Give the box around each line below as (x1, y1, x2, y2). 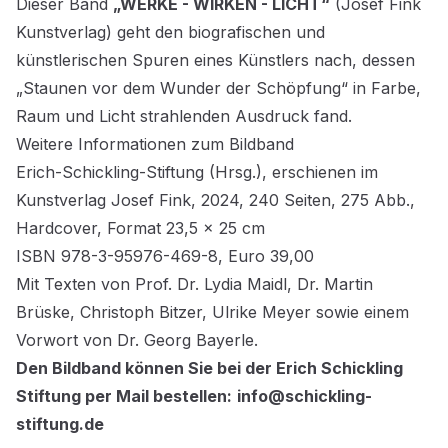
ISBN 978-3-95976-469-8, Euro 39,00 (16, 246, 314, 266)
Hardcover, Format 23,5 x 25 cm (16, 218, 265, 238)
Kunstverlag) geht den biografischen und (16, 22, 325, 42)
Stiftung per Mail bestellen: (16, 386, 232, 406)
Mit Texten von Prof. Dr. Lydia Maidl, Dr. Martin (16, 274, 373, 294)
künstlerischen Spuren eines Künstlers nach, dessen (16, 50, 415, 70)
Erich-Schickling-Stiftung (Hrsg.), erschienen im (16, 162, 378, 182)
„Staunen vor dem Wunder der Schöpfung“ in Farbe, (16, 78, 421, 98)
